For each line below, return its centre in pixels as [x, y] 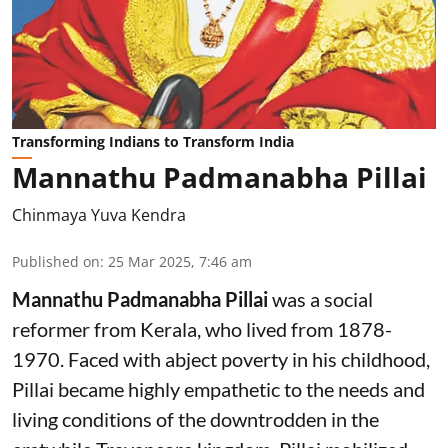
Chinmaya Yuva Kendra [99, 215]
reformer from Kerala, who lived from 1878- [202, 329]
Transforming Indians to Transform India [153, 142]
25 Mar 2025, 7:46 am [180, 262]
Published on [56, 262]
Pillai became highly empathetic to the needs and [218, 389]
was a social [320, 299]
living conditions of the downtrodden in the [195, 419]
